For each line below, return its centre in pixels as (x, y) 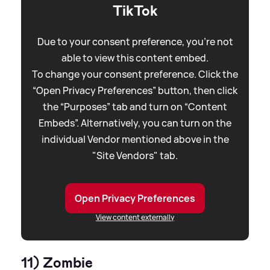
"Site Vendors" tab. (135, 156)
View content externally (135, 218)
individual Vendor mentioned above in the (135, 140)
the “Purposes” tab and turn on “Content (135, 107)
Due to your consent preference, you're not (135, 42)
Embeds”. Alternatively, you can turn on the (135, 123)
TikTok (135, 11)
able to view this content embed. (135, 58)
